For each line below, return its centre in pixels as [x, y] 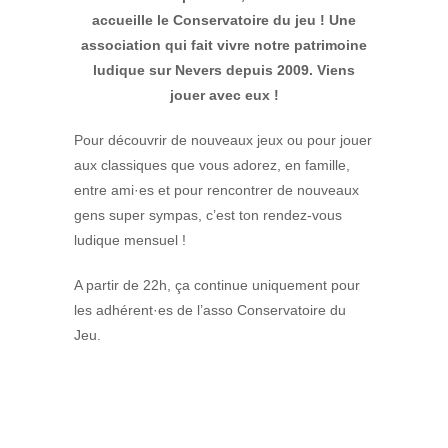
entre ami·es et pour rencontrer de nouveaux [216, 189]
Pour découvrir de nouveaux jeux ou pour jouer [223, 139]
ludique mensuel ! [130, 239]
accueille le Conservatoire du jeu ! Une [224, 19]
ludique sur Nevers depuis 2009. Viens [224, 69]
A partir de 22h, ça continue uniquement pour [217, 284]
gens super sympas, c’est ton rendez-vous [208, 214]
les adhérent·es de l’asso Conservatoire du [210, 309]
